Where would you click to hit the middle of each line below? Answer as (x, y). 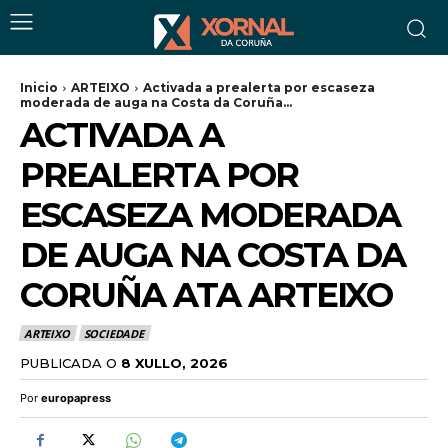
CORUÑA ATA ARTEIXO (206, 295)
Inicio (39, 87)
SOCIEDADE (113, 334)
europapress (76, 397)
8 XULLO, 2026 (174, 362)
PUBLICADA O (68, 362)
